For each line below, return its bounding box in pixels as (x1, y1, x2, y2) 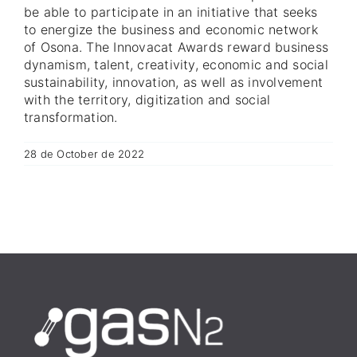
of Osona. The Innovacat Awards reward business (24, 38, 329, 55)
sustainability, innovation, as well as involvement (24, 73, 323, 90)
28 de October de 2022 (24, 147, 145, 160)
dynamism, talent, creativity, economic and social (24, 56, 328, 73)
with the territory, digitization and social (24, 91, 271, 108)
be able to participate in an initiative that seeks (24, 3, 317, 20)
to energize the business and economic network (24, 21, 318, 37)
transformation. (24, 108, 118, 125)
